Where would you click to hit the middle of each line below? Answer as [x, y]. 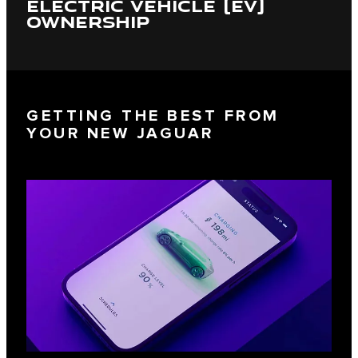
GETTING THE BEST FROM [153, 116]
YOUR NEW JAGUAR [120, 134]
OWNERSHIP [88, 21]
